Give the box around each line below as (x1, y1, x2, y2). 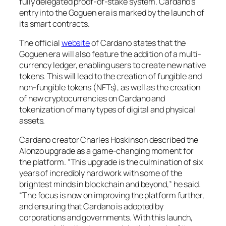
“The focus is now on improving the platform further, (19, 190, 204, 201)
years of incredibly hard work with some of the (19, 167, 183, 179)
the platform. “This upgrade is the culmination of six (19, 156, 203, 168)
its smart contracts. (19, 18, 91, 29)
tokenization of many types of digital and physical (19, 103, 195, 115)
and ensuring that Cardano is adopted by (19, 201, 164, 212)
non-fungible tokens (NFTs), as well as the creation (19, 81, 200, 93)
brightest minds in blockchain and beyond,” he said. (19, 179, 201, 190)
